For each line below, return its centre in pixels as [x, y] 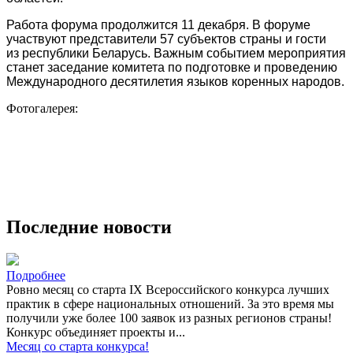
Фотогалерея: [44, 108]
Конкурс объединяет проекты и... [96, 333]
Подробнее [36, 276]
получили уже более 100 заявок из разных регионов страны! [169, 318]
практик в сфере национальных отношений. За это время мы [170, 304]
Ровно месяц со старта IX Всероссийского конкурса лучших [168, 290]
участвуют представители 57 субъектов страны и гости [166, 39]
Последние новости [89, 227]
